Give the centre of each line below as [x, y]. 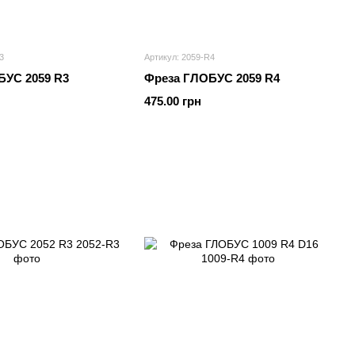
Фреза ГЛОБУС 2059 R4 [212, 78]
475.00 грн [173, 101]
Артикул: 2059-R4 [179, 57]
